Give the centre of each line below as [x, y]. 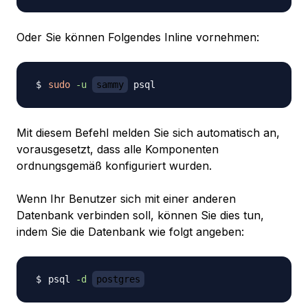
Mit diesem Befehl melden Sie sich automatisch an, [148, 133]
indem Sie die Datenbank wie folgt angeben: [130, 232]
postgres [118, 279]
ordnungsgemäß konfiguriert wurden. [114, 166]
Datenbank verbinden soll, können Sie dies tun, [140, 216]
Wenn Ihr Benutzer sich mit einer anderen [126, 199]
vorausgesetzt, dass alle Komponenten [118, 150]
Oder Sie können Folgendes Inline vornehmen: [138, 37]
